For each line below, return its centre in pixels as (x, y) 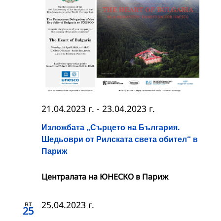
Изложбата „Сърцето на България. (110, 127)
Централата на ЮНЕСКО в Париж (105, 177)
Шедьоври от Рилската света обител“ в (120, 139)
